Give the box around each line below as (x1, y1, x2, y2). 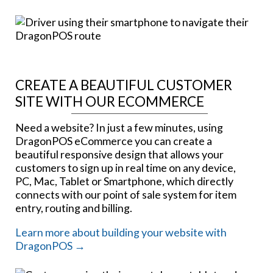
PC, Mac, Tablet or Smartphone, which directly (15, 174, 233, 188)
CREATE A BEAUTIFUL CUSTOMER (15, 77, 232, 94)
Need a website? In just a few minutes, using (15, 121, 223, 135)
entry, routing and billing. (15, 201, 132, 215)
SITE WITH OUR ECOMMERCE (15, 93, 204, 110)
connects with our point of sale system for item (15, 188, 236, 202)
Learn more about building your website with (15, 225, 227, 239)
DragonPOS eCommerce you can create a (15, 134, 212, 148)
